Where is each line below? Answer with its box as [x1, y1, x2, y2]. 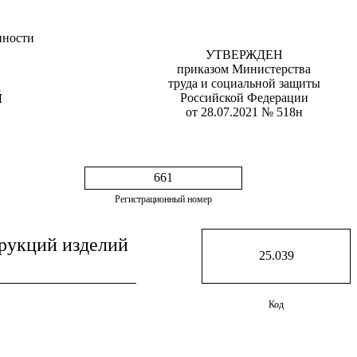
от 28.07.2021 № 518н [185, 105, 303, 119]
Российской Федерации [179, 91, 308, 104]
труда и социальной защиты [167, 76, 320, 90]
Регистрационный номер [115, 194, 212, 205]
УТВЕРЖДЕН [205, 48, 283, 61]
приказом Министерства [177, 62, 311, 76]
